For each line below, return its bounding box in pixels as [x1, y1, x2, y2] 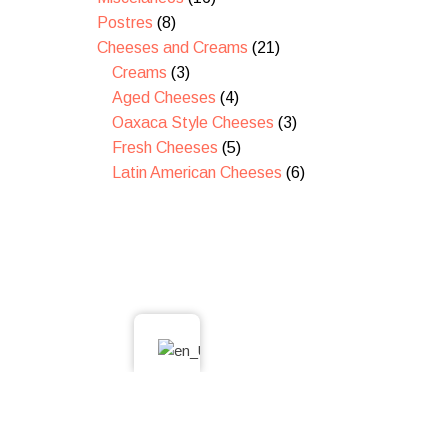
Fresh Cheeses [112, 139, 218, 157]
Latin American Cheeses [112, 164, 282, 182]
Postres [97, 14, 153, 32]
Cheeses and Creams [97, 39, 248, 57]
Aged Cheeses [112, 89, 216, 107]
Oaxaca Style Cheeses [112, 114, 274, 132]
